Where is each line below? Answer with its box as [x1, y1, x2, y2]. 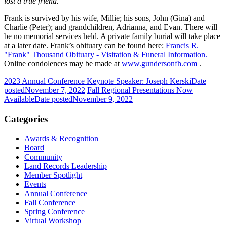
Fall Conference [24, 198, 75, 207]
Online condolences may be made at [4, 59, 122, 68]
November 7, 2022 [25, 86, 85, 95]
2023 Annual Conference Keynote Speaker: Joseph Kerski [4, 77, 191, 86]
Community [24, 152, 62, 161]
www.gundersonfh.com [122, 59, 197, 68]
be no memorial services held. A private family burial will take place [4, 32, 220, 41]
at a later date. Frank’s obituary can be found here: [4, 41, 166, 50]
